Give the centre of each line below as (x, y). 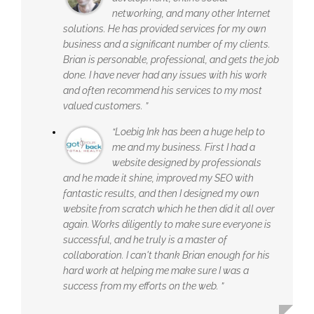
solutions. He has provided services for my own (165, 28)
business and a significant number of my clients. (167, 44)
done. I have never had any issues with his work (165, 75)
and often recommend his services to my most (163, 90)
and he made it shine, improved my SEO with (158, 178)
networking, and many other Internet (191, 13)
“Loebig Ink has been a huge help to (189, 131)
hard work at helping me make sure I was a (156, 270)
